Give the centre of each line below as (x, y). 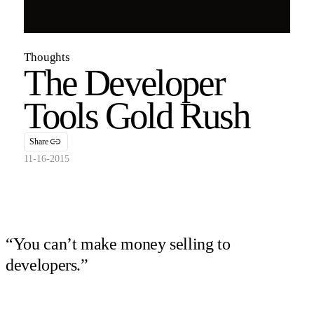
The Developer (124, 82)
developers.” (47, 265)
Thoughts (47, 57)
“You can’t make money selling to (118, 244)
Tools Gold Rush (137, 115)
